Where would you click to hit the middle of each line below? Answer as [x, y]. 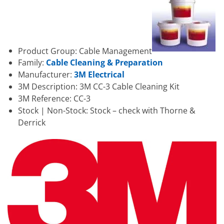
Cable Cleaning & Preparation [104, 63]
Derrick [31, 123]
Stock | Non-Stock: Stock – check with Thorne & [106, 111]
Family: [32, 63]
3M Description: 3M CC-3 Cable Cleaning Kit [98, 87]
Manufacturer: [46, 75]
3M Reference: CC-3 [54, 99]
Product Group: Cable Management [85, 51]
